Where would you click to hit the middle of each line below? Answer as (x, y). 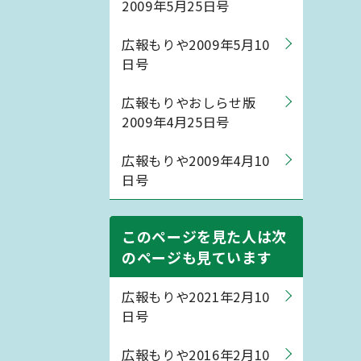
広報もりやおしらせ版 (189, 102)
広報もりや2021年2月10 (196, 297)
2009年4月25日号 (176, 122)
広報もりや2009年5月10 (196, 44)
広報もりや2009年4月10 (196, 160)
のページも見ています (197, 257)
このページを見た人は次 (205, 236)
